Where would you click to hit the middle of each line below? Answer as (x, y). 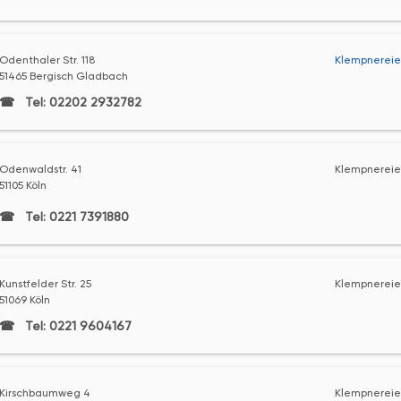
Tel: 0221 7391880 (75, 217)
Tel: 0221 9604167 (76, 326)
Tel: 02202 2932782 (81, 102)
